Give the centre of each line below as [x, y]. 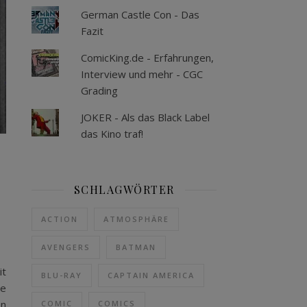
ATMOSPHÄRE [136, 219]
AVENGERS [66, 247]
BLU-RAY [62, 275]
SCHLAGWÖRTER [124, 189]
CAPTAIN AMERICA [151, 275]
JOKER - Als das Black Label [145, 117]
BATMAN [136, 247]
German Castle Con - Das [140, 14]
